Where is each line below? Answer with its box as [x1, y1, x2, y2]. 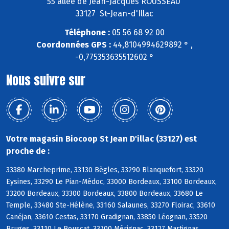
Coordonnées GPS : [36, 40, 111, 50]
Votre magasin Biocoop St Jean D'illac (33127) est [6, 134, 197, 144]
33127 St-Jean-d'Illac [76, 9, 153, 19]
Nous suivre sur [6, 71, 85, 90]
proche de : [6, 146, 50, 156]
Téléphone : [64, 28, 110, 38]
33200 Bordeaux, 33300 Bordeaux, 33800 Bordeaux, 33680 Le [6, 189, 203, 198]
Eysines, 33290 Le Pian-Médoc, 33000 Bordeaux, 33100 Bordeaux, [6, 177, 217, 187]
